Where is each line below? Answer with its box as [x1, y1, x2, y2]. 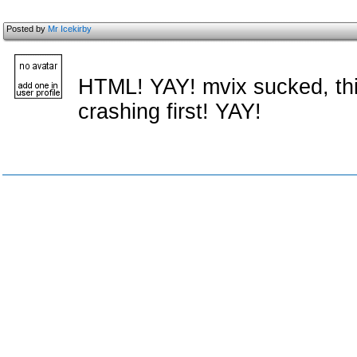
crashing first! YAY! [78, 100, 261, 124]
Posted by [6, 24, 48, 33]
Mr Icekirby [48, 24, 92, 33]
